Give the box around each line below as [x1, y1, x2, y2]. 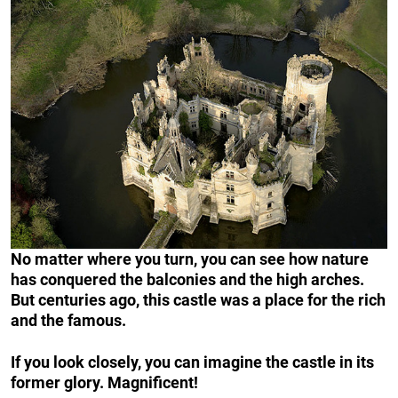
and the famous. [11, 310, 126, 330]
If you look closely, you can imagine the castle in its [11, 352, 374, 371]
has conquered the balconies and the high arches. [11, 269, 364, 289]
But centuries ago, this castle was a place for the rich [11, 290, 386, 309]
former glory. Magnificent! [11, 372, 198, 392]
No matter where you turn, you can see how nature [11, 249, 369, 268]
